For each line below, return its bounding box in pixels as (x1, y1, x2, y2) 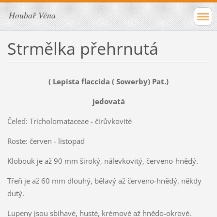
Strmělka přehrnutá (7, 37, 158, 60)
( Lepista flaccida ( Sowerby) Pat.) (48, 76, 169, 86)
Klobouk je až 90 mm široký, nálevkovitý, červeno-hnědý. (7, 155, 198, 166)
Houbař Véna (9, 9, 56, 21)
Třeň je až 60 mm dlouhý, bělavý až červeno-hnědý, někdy (7, 175, 201, 186)
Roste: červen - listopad (7, 136, 85, 146)
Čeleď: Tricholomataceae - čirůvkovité (7, 116, 132, 126)
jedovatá (92, 96, 125, 106)
